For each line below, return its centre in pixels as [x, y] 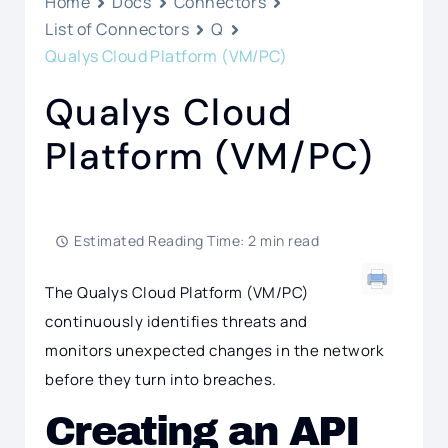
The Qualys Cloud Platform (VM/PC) [177, 292]
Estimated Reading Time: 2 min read [196, 240]
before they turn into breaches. [161, 379]
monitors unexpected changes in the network [214, 350]
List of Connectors [117, 29]
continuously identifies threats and [176, 321]
